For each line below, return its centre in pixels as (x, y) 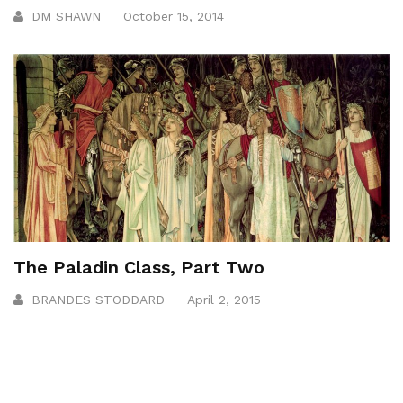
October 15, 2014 (174, 16)
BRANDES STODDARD (98, 299)
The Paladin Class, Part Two (139, 267)
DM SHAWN (66, 16)
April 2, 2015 (224, 299)
